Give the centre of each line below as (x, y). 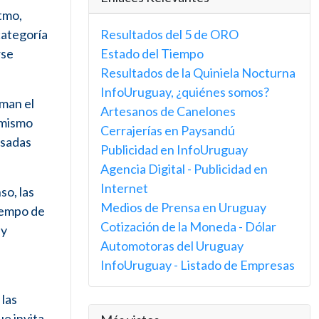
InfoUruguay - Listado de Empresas (198, 265)
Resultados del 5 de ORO (169, 34)
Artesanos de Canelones (168, 111)
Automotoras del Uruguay (172, 246)
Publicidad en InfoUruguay (174, 150)
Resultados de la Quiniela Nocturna (198, 73)
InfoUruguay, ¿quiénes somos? (185, 92)
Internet (124, 188)
